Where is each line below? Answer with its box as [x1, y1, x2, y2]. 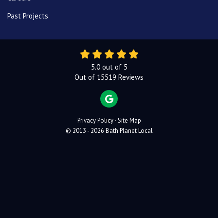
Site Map [117, 116, 141, 125]
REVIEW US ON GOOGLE [103, 93, 185, 104]
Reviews [116, 73, 144, 82]
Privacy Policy [77, 116, 113, 125]
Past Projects [7, 11, 48, 21]
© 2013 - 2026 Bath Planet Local [65, 127, 153, 135]
